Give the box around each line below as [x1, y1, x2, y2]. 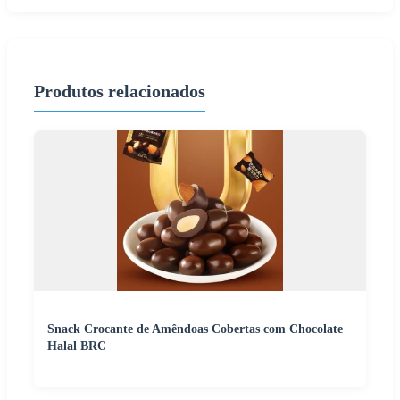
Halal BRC [47, 339, 106, 354]
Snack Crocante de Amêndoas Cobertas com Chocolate [47, 322, 343, 337]
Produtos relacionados [34, 80, 205, 101]
